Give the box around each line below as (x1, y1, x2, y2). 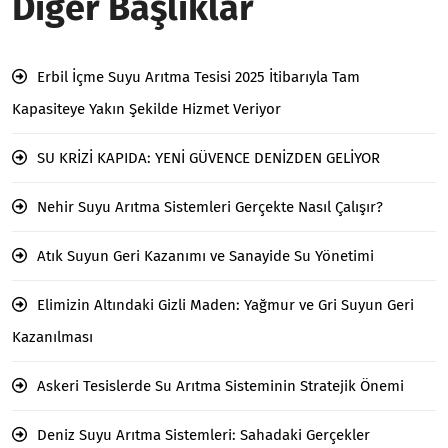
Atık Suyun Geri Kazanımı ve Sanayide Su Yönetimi (37, 246, 374, 265)
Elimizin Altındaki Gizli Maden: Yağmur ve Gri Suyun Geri (37, 295, 414, 314)
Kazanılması (12, 327, 93, 346)
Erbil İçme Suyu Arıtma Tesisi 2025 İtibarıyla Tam (37, 67, 360, 86)
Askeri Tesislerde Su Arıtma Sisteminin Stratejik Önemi (37, 376, 404, 395)
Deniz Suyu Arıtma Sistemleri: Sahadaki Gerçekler (37, 425, 370, 444)
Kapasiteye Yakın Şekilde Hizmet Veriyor (12, 99, 281, 118)
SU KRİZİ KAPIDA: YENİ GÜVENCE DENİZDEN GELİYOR (37, 148, 380, 167)
